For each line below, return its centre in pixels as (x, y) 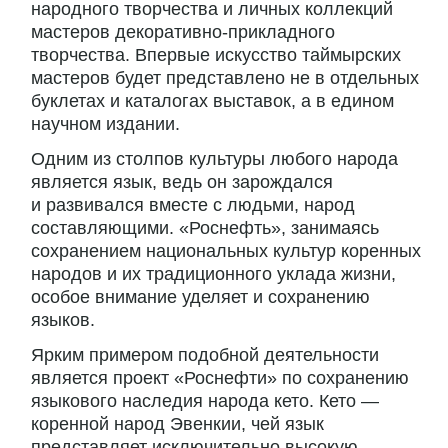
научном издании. (105, 124)
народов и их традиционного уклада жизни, (213, 274)
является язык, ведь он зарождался (182, 182)
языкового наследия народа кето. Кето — (205, 401)
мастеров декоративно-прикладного (183, 32)
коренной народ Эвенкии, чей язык (177, 424)
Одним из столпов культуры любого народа (214, 159)
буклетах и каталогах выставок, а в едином (212, 101)
